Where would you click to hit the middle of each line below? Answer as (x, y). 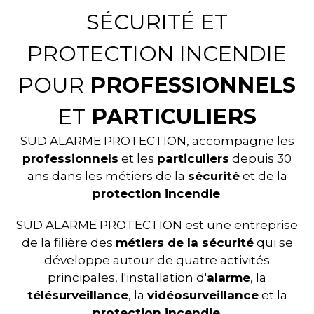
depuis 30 (260, 158)
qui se (273, 242)
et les (138, 158)
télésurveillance (77, 295)
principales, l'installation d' (127, 277)
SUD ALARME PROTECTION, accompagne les (157, 141)
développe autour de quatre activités (157, 260)
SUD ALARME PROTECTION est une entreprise (157, 225)
